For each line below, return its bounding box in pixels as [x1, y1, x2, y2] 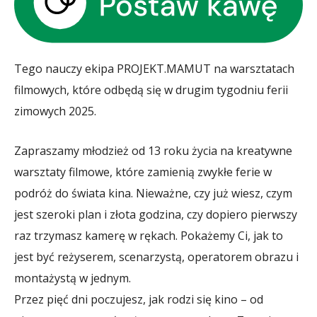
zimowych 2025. [14, 103, 96, 119]
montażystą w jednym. [14, 270, 131, 286]
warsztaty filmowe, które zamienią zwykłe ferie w [14, 163, 272, 180]
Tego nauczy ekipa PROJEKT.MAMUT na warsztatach [14, 60, 294, 76]
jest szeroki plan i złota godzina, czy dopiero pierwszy [14, 206, 297, 222]
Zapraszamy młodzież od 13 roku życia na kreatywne [14, 142, 292, 158]
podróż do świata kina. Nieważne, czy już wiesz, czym [14, 185, 292, 201]
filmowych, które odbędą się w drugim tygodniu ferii [14, 81, 288, 98]
